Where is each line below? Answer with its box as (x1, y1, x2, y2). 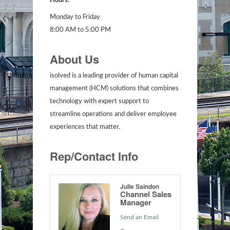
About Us (49, 50, 99, 67)
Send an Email (120, 214, 159, 220)
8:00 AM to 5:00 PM (49, 26, 111, 33)
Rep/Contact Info (49, 147, 138, 164)
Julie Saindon (120, 181, 159, 191)
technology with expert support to (49, 98, 149, 105)
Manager (120, 196, 151, 208)
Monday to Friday (49, 13, 100, 21)
